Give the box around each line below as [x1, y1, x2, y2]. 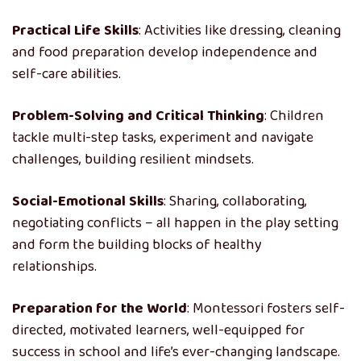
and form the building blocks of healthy [12, 234, 262, 256]
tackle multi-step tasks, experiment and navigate [12, 127, 313, 149]
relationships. [12, 255, 97, 278]
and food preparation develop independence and [12, 41, 317, 64]
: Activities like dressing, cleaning [139, 19, 341, 42]
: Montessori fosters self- [187, 297, 345, 320]
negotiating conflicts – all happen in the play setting [12, 212, 338, 234]
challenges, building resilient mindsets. [12, 148, 254, 171]
